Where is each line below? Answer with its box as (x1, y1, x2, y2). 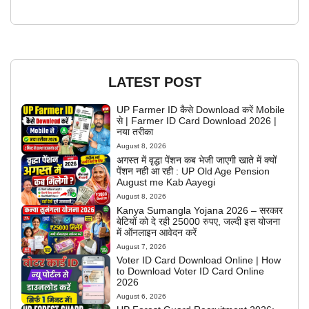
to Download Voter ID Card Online (117, 265, 265, 277)
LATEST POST (108, 74, 201, 90)
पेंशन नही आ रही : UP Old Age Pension (117, 165, 270, 177)
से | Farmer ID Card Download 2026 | (117, 115, 277, 127)
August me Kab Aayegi (117, 176, 216, 188)
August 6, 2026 (117, 292, 167, 300)
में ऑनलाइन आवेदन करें (117, 226, 197, 238)
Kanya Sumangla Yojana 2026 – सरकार (117, 204, 283, 216)
